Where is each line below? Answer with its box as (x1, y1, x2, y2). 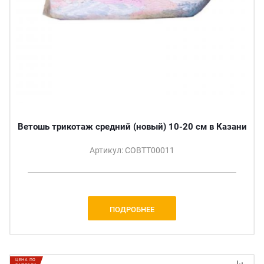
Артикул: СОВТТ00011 (90, 145, 174, 155)
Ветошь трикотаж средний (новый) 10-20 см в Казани (17, 121, 247, 132)
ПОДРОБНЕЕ (110, 204, 154, 214)
